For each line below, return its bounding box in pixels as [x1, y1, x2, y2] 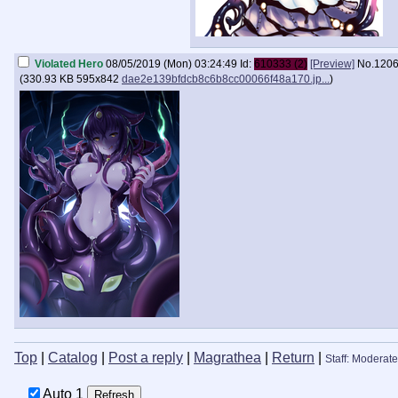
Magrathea [194, 350, 261, 365]
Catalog [48, 350, 98, 365]
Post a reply [108, 350, 183, 365]
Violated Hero [35, 58, 103, 70]
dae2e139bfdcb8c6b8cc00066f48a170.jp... [122, 73, 330, 85]
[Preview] [310, 58, 354, 70]
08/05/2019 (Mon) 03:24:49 [106, 58, 237, 70]
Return [272, 350, 314, 365]
